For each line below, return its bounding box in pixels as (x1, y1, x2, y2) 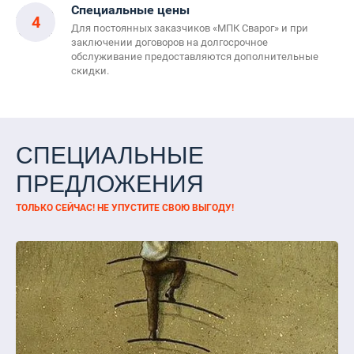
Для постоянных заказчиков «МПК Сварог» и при (71, 21, 308, 34)
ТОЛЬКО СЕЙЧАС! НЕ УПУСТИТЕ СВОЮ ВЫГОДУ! (16, 201, 236, 213)
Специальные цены (71, 2, 190, 17)
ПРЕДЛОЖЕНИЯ (16, 170, 204, 197)
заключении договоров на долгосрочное (71, 36, 268, 48)
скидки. (71, 64, 109, 77)
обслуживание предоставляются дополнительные (71, 50, 318, 62)
